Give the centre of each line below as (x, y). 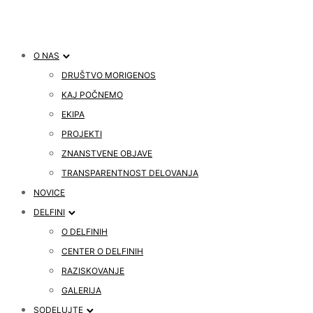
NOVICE (49, 192)
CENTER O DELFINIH (102, 251)
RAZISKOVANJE (93, 271)
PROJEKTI (82, 134)
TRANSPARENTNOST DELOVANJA (130, 173)
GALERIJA (81, 290)
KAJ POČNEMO (92, 95)
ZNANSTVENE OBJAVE (107, 153)
